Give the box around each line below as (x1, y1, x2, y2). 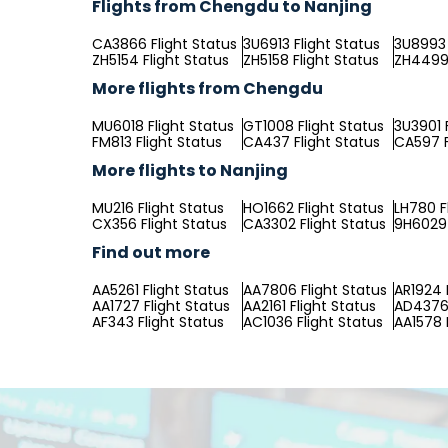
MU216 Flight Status (92, 198, 224, 218)
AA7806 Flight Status (243, 280, 387, 300)
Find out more (92, 241, 210, 264)
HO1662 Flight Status (243, 198, 384, 218)
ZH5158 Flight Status (243, 50, 379, 70)
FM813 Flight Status (92, 132, 222, 152)
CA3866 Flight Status (92, 34, 237, 54)
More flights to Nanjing (92, 159, 288, 182)
